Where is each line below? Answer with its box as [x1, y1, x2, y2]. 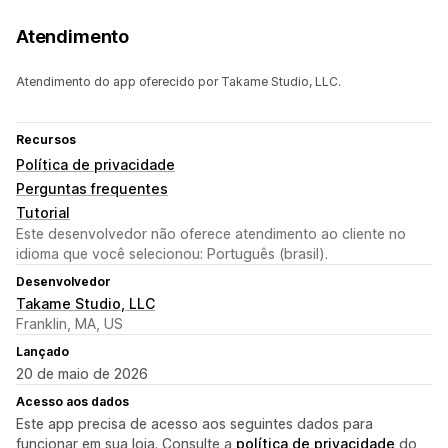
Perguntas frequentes [16, 180, 168, 198]
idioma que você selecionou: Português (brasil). [16, 245, 328, 263]
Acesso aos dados [16, 394, 129, 410]
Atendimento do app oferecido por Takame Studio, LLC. [16, 74, 341, 90]
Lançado [16, 344, 69, 360]
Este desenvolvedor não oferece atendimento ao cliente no [16, 225, 406, 243]
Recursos [16, 132, 76, 148]
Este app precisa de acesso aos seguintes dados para [16, 415, 373, 433]
